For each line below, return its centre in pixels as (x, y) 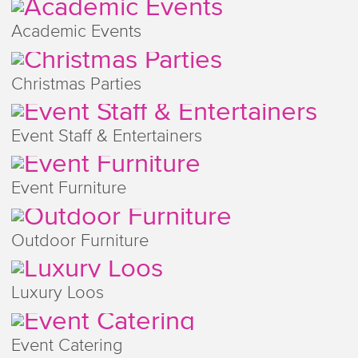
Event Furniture (68, 189)
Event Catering (67, 346)
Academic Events (76, 32)
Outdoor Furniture (80, 241)
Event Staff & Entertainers (106, 136)
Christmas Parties (76, 84)
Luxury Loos (57, 294)
